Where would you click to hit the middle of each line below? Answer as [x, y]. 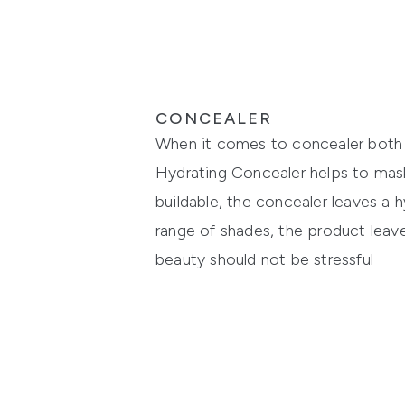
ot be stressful [321, 260]
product [337, 231]
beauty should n [212, 260]
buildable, [189, 202]
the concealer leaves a [309, 202]
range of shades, [215, 231]
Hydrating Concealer [231, 173]
